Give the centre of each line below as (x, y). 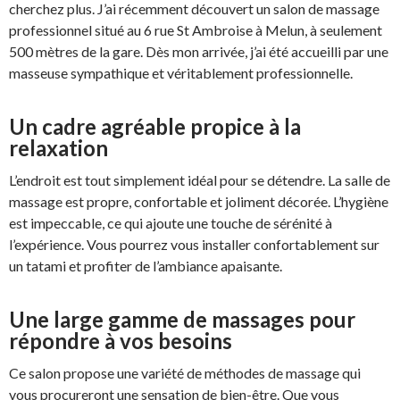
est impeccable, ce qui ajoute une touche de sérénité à (171, 223)
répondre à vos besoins (121, 341)
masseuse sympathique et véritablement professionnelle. (181, 73)
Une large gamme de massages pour (182, 320)
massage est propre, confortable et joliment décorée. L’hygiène (199, 202)
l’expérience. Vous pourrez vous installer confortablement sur (194, 245)
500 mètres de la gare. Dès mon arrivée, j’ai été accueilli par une (199, 52)
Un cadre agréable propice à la (155, 127)
